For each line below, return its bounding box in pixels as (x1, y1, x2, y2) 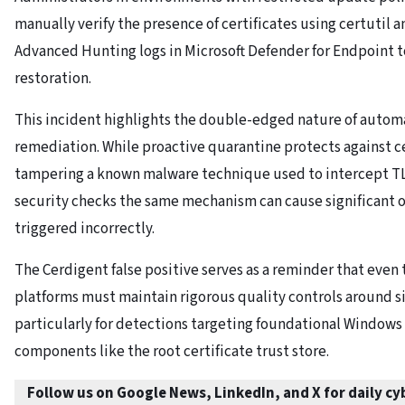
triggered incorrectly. (14, 218, 155, 240)
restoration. (14, 68, 91, 90)
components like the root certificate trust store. (14, 341, 329, 363)
